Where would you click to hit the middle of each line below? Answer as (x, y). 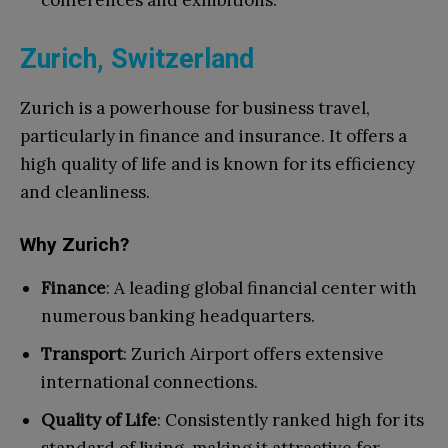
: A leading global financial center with (261, 288)
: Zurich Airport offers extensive (253, 354)
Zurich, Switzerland (137, 59)
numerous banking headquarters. (178, 316)
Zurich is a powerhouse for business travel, (195, 108)
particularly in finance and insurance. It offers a (213, 136)
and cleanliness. (85, 192)
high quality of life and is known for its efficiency (217, 164)
